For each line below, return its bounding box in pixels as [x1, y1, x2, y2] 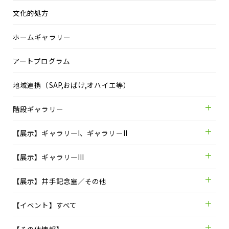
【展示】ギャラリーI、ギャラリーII [13, 128, 127, 138]
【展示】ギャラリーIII [13, 152, 84, 162]
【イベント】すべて [13, 200, 77, 210]
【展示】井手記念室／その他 [13, 176, 107, 186]
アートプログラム [13, 56, 70, 66]
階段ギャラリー [13, 104, 63, 114]
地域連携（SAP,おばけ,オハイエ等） [13, 80, 130, 90]
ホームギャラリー [13, 32, 71, 42]
